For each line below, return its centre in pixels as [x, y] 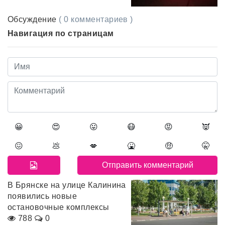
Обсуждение [33, 19]
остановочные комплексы [59, 207]
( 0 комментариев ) [96, 19]
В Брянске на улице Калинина [67, 185]
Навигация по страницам [61, 33]
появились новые [42, 196]
